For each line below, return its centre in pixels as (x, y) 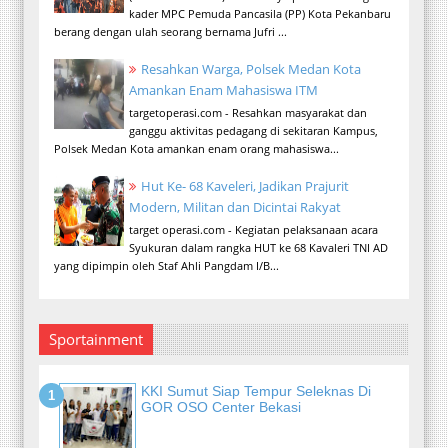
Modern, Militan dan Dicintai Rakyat (235, 207)
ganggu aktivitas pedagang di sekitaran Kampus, (253, 130)
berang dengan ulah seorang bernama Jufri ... (170, 32)
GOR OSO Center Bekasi (221, 407)
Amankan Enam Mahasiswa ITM (223, 90)
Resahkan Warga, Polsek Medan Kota (251, 69)
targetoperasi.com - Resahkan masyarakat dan (248, 112)
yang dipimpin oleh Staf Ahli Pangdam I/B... (166, 265)
